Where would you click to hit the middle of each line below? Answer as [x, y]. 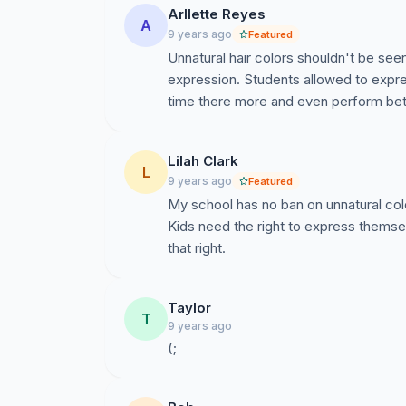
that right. [197, 248]
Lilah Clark [203, 161]
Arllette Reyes [217, 14]
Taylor [189, 308]
